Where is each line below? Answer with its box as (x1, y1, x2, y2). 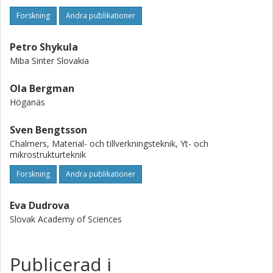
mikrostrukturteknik (10, 149, 86, 160)
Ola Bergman (10, 82, 74, 95)
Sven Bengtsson (10, 123, 87, 136)
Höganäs (10, 96, 45, 108)
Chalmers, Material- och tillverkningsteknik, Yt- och (10, 138, 208, 149)
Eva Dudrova (10, 199, 69, 212)
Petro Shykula (10, 40, 78, 54)
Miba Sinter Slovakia (10, 55, 89, 66)
